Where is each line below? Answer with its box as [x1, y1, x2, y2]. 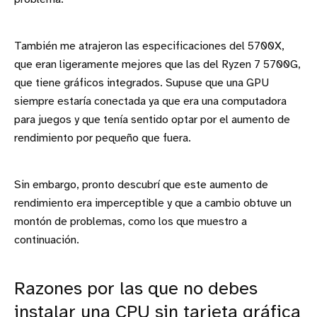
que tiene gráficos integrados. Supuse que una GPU [14, 77, 269, 90]
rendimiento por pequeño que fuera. [14, 132, 191, 145]
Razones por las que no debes [14, 280, 258, 299]
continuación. [14, 234, 79, 247]
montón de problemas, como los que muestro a [14, 216, 247, 229]
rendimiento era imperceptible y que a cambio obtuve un [14, 197, 292, 210]
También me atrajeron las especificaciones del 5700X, [14, 40, 284, 53]
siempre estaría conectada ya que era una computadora [14, 96, 287, 108]
